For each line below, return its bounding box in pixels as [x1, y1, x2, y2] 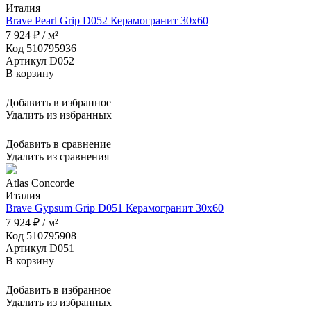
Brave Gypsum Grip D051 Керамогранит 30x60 [6, 202, 224, 215]
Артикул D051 [6, 242, 74, 255]
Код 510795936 [6, 42, 76, 55]
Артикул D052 [6, 55, 74, 67]
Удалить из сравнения [6, 151, 109, 163]
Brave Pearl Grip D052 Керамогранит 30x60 [6, 15, 208, 27]
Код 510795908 [6, 230, 76, 242]
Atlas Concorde [6, 177, 74, 190]
